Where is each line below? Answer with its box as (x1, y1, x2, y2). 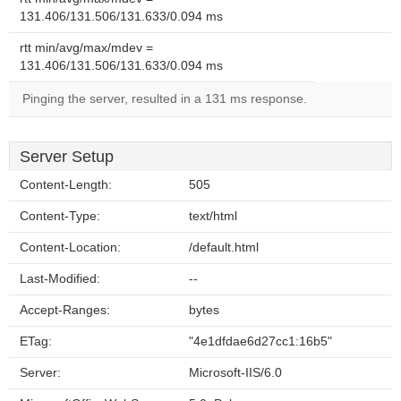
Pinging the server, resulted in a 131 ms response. (22, 92, 307, 106)
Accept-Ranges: (20, 303, 110, 317)
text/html (189, 209, 237, 223)
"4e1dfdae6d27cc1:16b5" (189, 335, 332, 348)
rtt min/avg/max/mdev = (20, 41, 153, 55)
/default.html (189, 241, 259, 254)
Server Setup (20, 148, 114, 166)
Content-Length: (20, 178, 112, 192)
